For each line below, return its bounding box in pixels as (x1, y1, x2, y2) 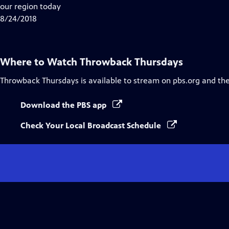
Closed (65, 1, 89, 11)
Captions (65, 13, 97, 23)
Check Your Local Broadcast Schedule (20, 121, 163, 130)
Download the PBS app (20, 100, 108, 110)
